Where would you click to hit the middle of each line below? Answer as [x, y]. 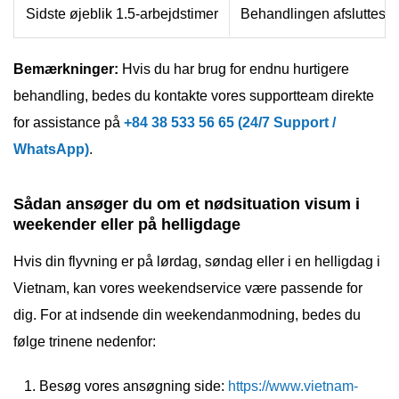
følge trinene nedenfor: [85, 341]
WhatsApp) [51, 149]
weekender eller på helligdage [127, 224]
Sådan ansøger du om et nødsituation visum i [187, 204]
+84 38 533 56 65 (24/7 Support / [230, 122]
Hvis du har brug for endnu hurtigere [234, 69]
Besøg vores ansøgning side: [134, 386]
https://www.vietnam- [293, 386]
